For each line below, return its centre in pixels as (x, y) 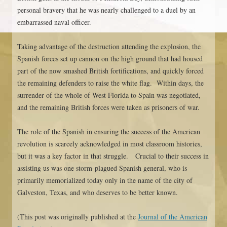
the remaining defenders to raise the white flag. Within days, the (110, 83)
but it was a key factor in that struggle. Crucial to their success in (113, 156)
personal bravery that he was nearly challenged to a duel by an (106, 10)
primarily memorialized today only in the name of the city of (105, 180)
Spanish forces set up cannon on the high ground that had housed (110, 58)
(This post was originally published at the (78, 216)
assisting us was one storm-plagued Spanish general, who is (102, 168)
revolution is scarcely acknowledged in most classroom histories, (110, 143)
